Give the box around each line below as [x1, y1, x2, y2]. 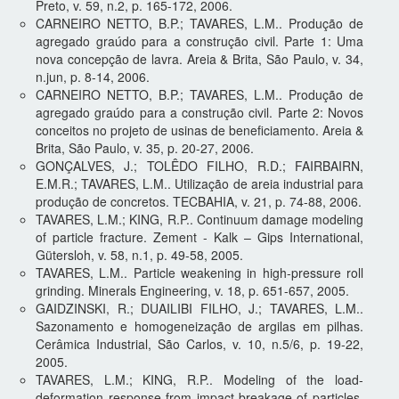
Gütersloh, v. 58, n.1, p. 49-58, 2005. [36, 245, 243, 264]
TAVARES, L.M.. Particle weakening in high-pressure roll [36, 263, 363, 281]
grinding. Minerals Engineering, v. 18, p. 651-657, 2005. [36, 281, 349, 299]
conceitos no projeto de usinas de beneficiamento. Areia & [36, 120, 363, 139]
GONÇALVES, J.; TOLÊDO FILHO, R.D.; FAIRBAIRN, [36, 156, 363, 175]
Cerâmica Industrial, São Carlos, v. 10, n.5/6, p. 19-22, [36, 334, 363, 353]
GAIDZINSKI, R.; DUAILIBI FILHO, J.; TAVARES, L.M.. [36, 298, 363, 317]
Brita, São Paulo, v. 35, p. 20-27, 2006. [36, 138, 254, 157]
